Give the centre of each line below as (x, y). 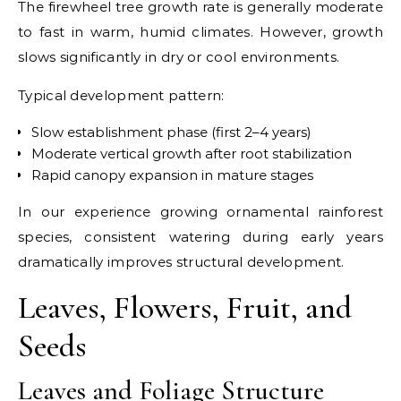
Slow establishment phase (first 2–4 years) (171, 132)
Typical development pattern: (121, 95)
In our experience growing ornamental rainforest (200, 211)
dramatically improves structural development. (181, 261)
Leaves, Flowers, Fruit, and (185, 307)
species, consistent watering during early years (200, 236)
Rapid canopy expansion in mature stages (172, 175)
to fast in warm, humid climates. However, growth (200, 31)
